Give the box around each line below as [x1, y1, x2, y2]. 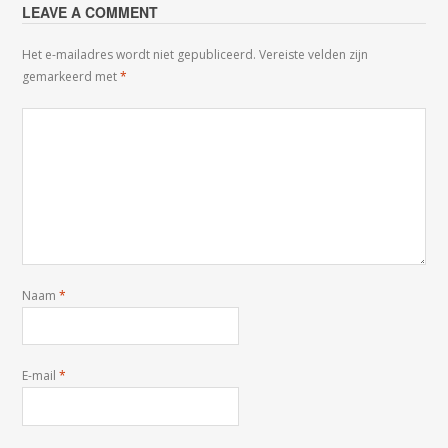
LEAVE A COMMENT [22, 2, 159, 22]
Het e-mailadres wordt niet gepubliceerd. [22, 46, 257, 63]
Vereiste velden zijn [259, 46, 369, 63]
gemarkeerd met [22, 68, 121, 85]
